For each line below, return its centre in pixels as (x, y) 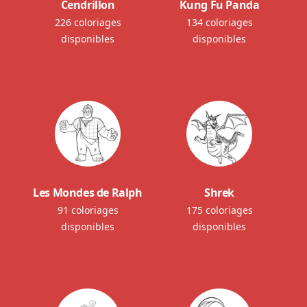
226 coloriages (88, 22)
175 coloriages (219, 210)
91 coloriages (88, 210)
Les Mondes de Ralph (88, 192)
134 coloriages (219, 22)
